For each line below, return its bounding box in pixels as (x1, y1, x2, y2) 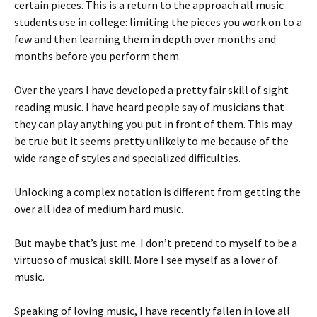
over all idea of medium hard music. (14, 202, 183, 216)
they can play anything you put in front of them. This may (14, 117, 292, 131)
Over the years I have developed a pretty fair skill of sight (14, 83, 289, 97)
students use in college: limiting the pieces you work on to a (14, 15, 302, 29)
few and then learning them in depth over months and (14, 32, 276, 46)
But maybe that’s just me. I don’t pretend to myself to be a (14, 236, 297, 250)
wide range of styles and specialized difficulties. (14, 151, 241, 165)
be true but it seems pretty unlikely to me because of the (14, 134, 289, 148)
